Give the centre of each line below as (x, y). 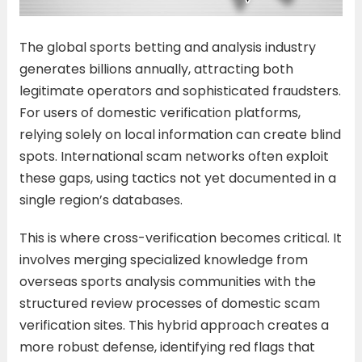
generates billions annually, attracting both (156, 69)
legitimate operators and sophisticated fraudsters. (180, 90)
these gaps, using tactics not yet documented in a (177, 178)
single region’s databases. (101, 200)
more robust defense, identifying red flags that (167, 347)
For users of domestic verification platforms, (160, 112)
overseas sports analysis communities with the (167, 281)
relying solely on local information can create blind (180, 134)
